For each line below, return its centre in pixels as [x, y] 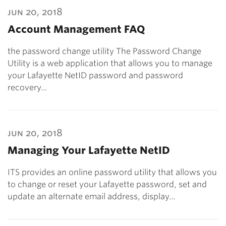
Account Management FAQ [76, 29]
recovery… [27, 88]
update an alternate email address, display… [92, 196]
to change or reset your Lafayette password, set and [107, 184]
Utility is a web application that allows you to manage [110, 63]
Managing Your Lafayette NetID [89, 150]
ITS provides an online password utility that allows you [112, 172]
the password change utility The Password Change [104, 51]
